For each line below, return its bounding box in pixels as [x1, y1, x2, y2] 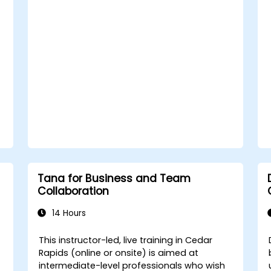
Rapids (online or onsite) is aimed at [39, 247, 199, 259]
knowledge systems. [58, 3, 148, 15]
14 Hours [49, 207, 86, 219]
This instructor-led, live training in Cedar [39, 234, 213, 246]
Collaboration [37, 184, 109, 198]
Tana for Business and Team [37, 171, 191, 186]
